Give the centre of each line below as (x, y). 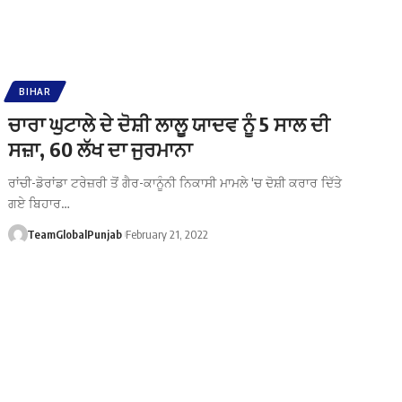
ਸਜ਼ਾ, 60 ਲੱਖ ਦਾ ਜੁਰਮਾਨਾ (100, 149)
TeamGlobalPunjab (74, 234)
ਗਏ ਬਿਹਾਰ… (39, 203)
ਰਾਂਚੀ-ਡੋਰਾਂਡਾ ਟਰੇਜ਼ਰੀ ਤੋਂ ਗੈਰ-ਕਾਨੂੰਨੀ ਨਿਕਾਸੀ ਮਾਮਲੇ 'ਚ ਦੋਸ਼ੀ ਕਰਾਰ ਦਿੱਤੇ (175, 182)
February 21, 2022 (167, 234)
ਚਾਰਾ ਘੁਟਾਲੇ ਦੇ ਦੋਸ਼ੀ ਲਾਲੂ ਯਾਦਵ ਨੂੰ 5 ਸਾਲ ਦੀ (170, 123)
